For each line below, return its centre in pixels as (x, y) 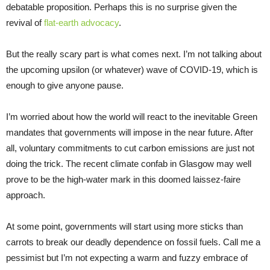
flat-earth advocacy (81, 22)
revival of (25, 22)
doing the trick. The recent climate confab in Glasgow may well (129, 163)
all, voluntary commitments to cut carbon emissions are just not (130, 148)
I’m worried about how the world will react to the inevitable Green (132, 116)
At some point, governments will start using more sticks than (124, 226)
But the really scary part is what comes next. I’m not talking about (134, 54)
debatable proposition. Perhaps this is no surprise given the (121, 7)
